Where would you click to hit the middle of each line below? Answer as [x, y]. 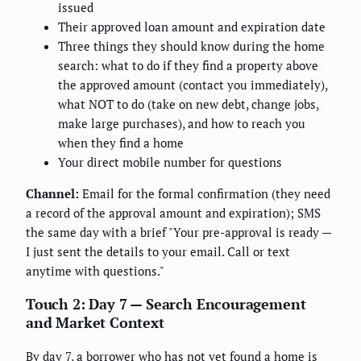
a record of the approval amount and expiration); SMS [173, 212]
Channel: [52, 193]
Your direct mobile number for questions [170, 162]
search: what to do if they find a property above [188, 65]
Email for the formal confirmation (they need [205, 193]
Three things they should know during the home [191, 46]
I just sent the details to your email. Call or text [158, 251]
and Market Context [95, 322]
